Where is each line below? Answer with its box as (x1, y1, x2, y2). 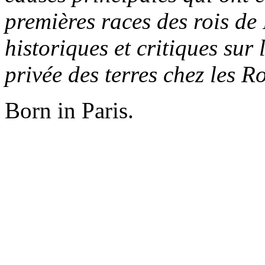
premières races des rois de (5, 8, 257, 34)
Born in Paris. (5, 98, 134, 123)
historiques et (5, 35, 131, 60)
